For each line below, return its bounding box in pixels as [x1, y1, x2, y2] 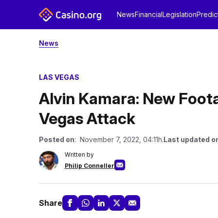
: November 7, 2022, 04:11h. [74, 135, 163, 144]
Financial [134, 10, 163, 18]
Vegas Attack [38, 109, 135, 128]
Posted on [38, 135, 74, 144]
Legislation [162, 10, 197, 18]
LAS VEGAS [38, 73, 79, 81]
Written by [64, 151, 94, 158]
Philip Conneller [64, 162, 114, 169]
